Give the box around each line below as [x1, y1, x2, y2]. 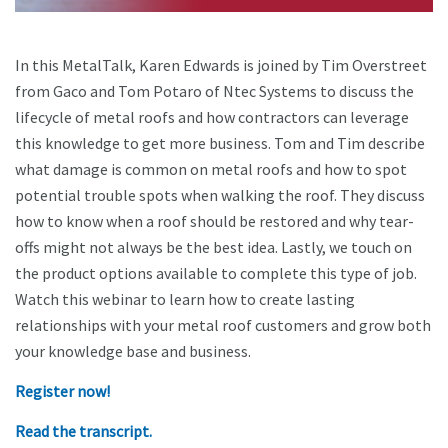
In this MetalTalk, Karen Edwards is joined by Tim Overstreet [15, 55, 427, 76]
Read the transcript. [15, 421, 152, 442]
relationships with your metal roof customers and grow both [15, 315, 431, 336]
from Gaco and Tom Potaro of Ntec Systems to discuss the [15, 81, 414, 102]
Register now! [15, 381, 110, 402]
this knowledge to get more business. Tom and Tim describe [15, 133, 425, 154]
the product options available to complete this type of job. [15, 263, 417, 284]
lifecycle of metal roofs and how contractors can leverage [15, 107, 409, 128]
